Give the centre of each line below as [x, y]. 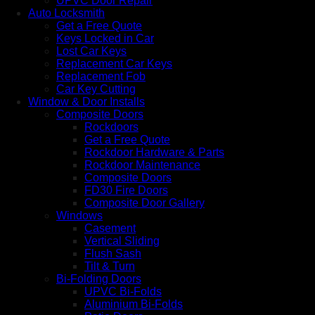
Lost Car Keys [91, 51]
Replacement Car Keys [114, 63]
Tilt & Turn [110, 266]
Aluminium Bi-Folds [134, 304]
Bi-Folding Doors [99, 278]
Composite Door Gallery [144, 202]
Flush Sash [113, 253]
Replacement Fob [101, 76]
